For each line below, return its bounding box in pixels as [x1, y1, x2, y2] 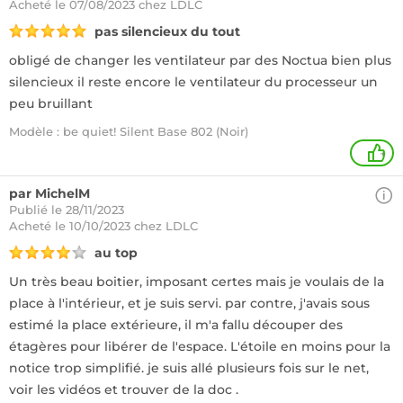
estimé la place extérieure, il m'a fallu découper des [9, 317, 343, 333]
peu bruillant [9, 95, 93, 112]
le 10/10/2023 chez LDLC [55, 219, 198, 233]
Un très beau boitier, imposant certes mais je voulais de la [9, 273, 384, 290]
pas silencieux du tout [94, 23, 240, 40]
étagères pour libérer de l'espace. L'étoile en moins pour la [9, 338, 390, 354]
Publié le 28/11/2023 [9, 202, 124, 217]
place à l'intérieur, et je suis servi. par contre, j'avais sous [9, 295, 370, 311]
